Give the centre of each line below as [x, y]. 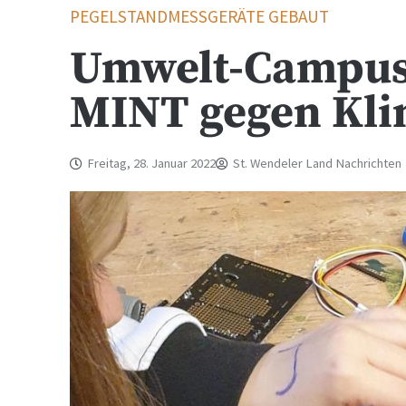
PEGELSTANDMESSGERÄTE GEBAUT [200, 16]
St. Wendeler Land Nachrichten [318, 163]
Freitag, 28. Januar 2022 [152, 163]
